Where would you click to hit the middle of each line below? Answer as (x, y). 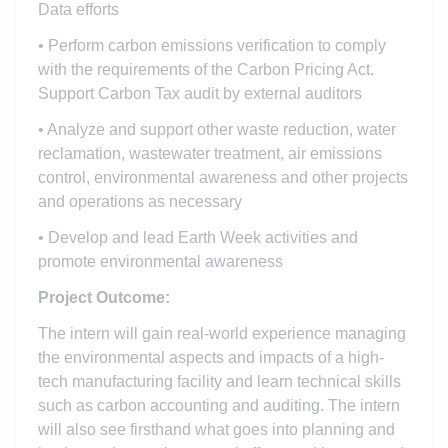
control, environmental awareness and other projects (222, 177)
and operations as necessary (139, 201)
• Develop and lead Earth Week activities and (197, 237)
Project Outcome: (103, 297)
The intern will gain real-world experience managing (221, 333)
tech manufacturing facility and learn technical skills (219, 381)
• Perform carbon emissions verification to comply (211, 45)
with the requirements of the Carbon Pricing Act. (205, 69)
